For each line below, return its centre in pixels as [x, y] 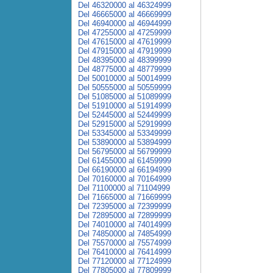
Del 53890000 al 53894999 [125, 142]
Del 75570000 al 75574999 [125, 243]
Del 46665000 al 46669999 [125, 14]
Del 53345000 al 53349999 [125, 133]
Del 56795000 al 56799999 [125, 151]
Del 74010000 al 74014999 [125, 225]
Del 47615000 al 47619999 [125, 42]
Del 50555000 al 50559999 [125, 87]
